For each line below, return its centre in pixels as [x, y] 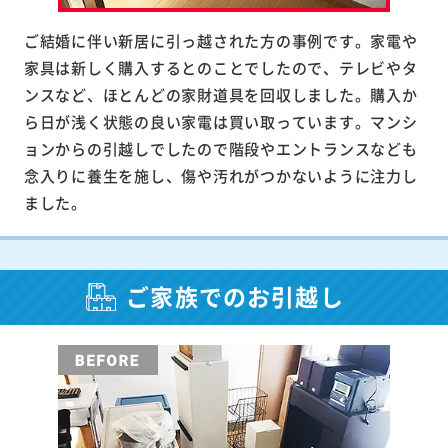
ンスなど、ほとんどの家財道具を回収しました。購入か [220, 94]
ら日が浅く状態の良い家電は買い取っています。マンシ [220, 121]
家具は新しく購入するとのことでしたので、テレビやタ [220, 67]
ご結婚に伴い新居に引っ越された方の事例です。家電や [220, 40]
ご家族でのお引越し [235, 296]
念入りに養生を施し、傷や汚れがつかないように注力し [220, 175]
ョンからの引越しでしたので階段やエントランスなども [220, 148]
